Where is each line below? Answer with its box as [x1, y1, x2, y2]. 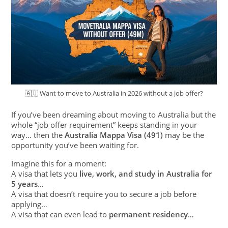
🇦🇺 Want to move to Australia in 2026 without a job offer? [25, 89, 203, 98]
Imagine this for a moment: [11, 158, 107, 169]
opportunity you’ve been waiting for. [11, 140, 139, 151]
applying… [11, 199, 48, 210]
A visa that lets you [11, 168, 80, 179]
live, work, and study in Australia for [79, 168, 212, 179]
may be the [163, 130, 205, 140]
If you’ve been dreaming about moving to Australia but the [11, 109, 216, 120]
